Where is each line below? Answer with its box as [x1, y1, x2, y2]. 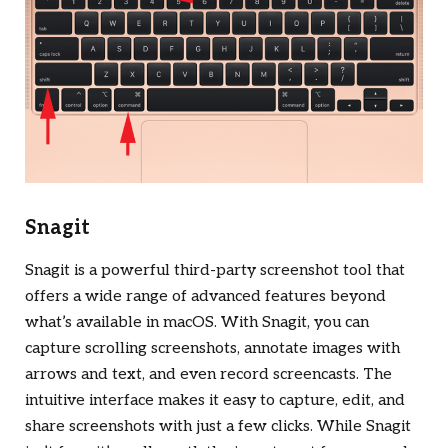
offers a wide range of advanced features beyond [25, 286, 386, 306]
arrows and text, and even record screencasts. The [25, 364, 392, 384]
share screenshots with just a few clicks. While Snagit [25, 416, 411, 436]
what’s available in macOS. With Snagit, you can [25, 312, 369, 332]
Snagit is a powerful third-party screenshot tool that [25, 260, 405, 280]
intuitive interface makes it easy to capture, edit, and [25, 390, 405, 410]
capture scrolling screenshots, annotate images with [25, 338, 400, 358]
